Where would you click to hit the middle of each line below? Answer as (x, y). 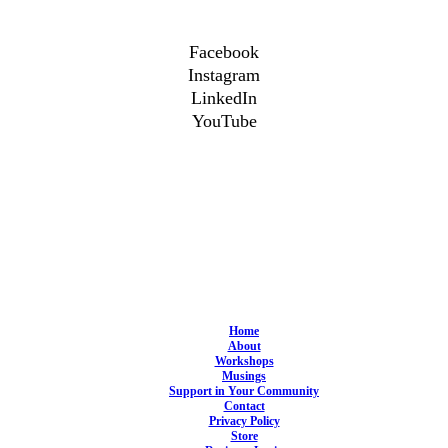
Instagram (224, 74)
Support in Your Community (244, 391)
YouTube (224, 120)
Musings (244, 376)
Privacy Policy (244, 421)
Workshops (244, 361)
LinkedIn (224, 97)
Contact (244, 406)
